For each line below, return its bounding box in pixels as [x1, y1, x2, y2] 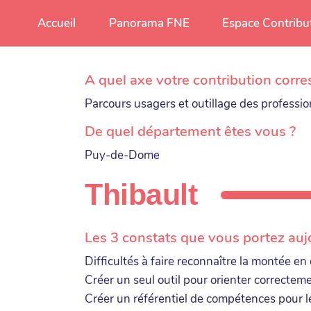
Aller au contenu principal [17, 8, 151, 24]
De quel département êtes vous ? [85, 121, 296, 141]
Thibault [85, 178, 197, 212]
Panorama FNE [108, 15, 190, 31]
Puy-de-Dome [85, 147, 160, 163]
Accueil [37, 15, 76, 31]
